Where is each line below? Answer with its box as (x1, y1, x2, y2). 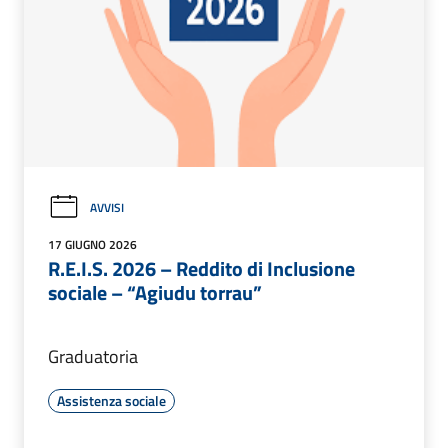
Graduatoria (48, 343, 138, 371)
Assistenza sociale (57, 390, 166, 412)
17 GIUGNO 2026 (48, 235, 137, 255)
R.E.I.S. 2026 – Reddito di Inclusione (48, 253, 355, 285)
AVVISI (90, 197, 124, 217)
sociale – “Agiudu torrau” (48, 277, 262, 309)
